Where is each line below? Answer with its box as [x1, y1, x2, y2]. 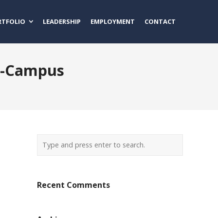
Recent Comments [37, 180, 110, 190]
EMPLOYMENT [91, 17, 135, 26]
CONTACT [145, 17, 176, 26]
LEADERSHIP [43, 17, 81, 26]
